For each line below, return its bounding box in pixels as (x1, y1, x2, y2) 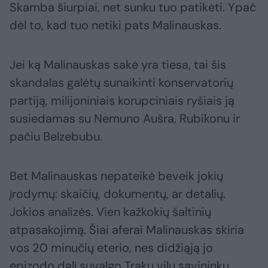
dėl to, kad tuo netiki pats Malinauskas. (10, 17, 221, 33)
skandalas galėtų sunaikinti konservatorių (10, 75, 233, 91)
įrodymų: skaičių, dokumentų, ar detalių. (10, 186, 226, 202)
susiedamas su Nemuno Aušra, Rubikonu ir (10, 111, 240, 127)
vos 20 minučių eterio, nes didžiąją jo (10, 240, 213, 256)
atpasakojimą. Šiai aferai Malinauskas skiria (10, 222, 244, 238)
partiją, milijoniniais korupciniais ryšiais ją (10, 93, 234, 109)
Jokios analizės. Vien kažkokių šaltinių (10, 204, 211, 220)
